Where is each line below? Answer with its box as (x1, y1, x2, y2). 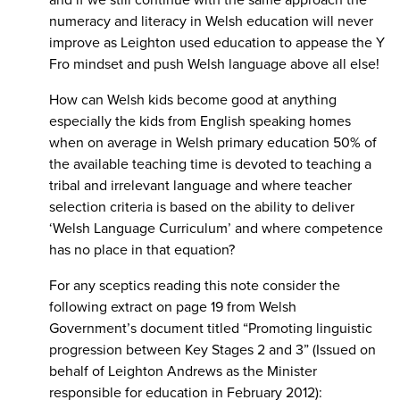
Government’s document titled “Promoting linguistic (49, 319, 372, 337)
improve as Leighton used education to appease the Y (49, 33, 385, 52)
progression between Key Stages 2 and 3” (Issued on (49, 340, 376, 359)
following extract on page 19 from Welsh (49, 297, 296, 316)
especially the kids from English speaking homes (49, 112, 351, 130)
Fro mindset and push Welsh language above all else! (49, 54, 379, 73)
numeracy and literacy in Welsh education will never (49, 12, 373, 30)
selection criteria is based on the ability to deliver (49, 197, 354, 216)
